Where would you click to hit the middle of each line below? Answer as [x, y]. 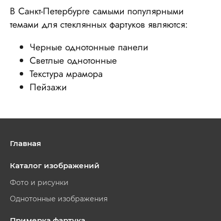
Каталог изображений [55, 166]
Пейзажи [48, 87]
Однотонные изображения [59, 199]
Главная [25, 143]
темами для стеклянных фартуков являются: [99, 24]
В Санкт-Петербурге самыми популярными [97, 11]
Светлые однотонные [73, 60]
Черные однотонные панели [89, 47]
